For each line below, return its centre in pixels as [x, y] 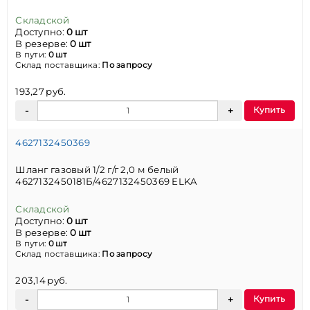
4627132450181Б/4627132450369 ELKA [107, 182]
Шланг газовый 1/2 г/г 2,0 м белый [97, 170]
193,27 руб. [41, 92]
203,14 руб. [42, 281]
